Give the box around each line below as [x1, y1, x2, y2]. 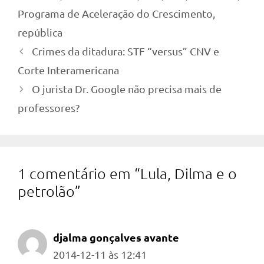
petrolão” [18, 182, 81, 200]
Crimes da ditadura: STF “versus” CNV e [31, 45, 219, 58]
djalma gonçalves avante [53, 230, 179, 245]
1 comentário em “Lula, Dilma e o [18, 164, 237, 183]
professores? [18, 101, 80, 114]
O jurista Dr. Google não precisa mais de [31, 82, 222, 95]
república [18, 26, 62, 39]
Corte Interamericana [18, 64, 119, 77]
